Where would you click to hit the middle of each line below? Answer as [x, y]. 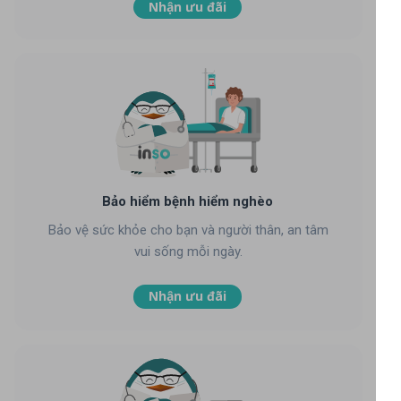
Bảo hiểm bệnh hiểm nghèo [188, 202]
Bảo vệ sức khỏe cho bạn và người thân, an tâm [188, 230]
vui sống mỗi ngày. [188, 251]
